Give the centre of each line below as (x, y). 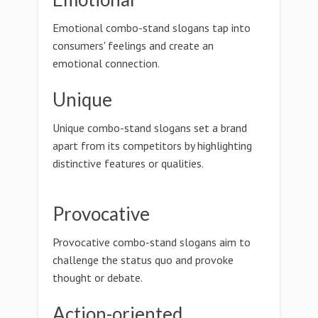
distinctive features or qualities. (128, 163)
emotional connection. (106, 63)
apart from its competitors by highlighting (152, 146)
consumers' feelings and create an (133, 45)
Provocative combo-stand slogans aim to (152, 242)
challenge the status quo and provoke (143, 260)
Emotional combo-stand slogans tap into (152, 28)
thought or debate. (98, 278)
